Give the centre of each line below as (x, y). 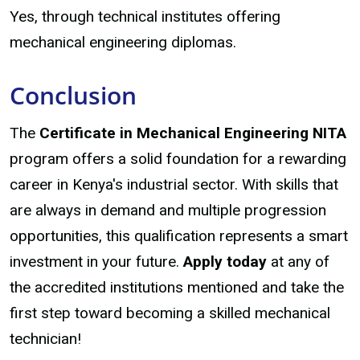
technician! (45, 339)
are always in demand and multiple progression (168, 211)
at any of (298, 262)
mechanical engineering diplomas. (123, 43)
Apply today (225, 262)
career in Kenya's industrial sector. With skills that (174, 185)
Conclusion (73, 96)
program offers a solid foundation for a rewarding (178, 159)
